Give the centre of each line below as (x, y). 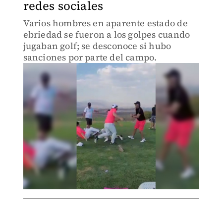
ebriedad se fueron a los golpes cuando (107, 34)
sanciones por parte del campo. (90, 57)
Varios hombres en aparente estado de (105, 23)
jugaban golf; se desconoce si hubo (97, 46)
